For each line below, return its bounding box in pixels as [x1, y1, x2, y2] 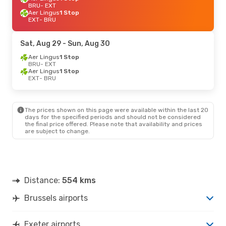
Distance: [24, 175, 62, 185]
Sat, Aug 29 [20, 39, 61, 48]
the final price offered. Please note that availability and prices [25, 120, 202, 128]
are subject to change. [25, 127, 90, 135]
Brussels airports [24, 193, 88, 203]
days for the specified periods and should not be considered [25, 113, 201, 121]
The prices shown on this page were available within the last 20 [25, 106, 208, 114]
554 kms [62, 175, 96, 185]
